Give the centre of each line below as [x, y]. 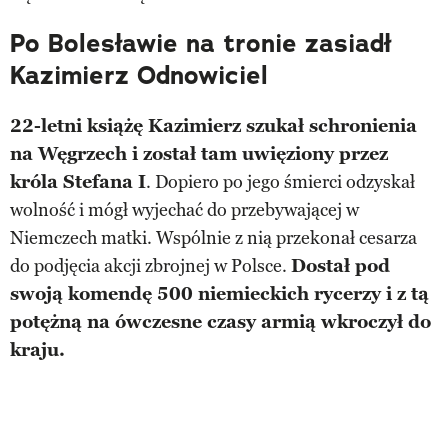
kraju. [37, 349]
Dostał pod [340, 265]
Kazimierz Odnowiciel [139, 75]
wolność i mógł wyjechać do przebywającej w [184, 209]
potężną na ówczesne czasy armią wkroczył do [220, 321]
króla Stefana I [78, 181]
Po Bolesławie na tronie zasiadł [200, 43]
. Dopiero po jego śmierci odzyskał [280, 181]
